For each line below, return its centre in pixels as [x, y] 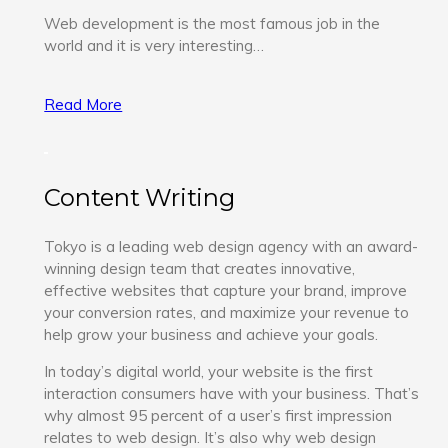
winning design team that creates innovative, [200, 268]
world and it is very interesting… [154, 45]
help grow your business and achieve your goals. [211, 334]
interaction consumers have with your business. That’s [232, 393]
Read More [83, 104]
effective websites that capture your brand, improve [226, 290]
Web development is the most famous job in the [212, 23]
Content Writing [139, 197]
